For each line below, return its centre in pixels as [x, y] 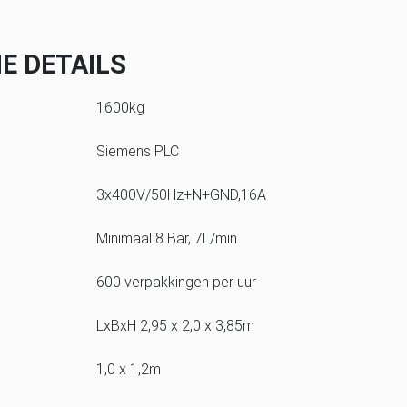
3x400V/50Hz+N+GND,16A [182, 195]
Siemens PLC [138, 151]
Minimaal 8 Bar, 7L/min [167, 238]
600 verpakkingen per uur [177, 282]
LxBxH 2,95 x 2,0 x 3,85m [176, 326]
